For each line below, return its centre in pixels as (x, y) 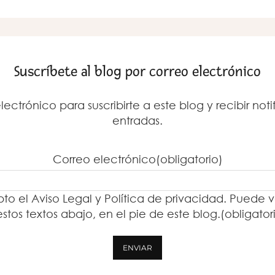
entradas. (137, 120)
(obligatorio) (189, 159)
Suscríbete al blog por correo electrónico (137, 72)
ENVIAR (137, 248)
